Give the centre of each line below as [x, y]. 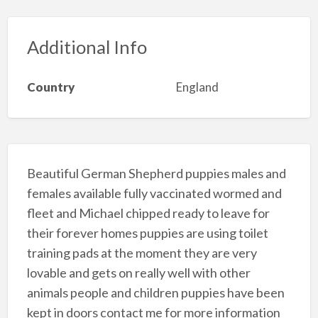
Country [50, 87]
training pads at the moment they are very [142, 252]
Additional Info [87, 46]
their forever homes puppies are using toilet [147, 232]
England [197, 87]
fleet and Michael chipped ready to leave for [148, 213]
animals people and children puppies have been [155, 292]
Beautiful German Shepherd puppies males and [156, 173]
